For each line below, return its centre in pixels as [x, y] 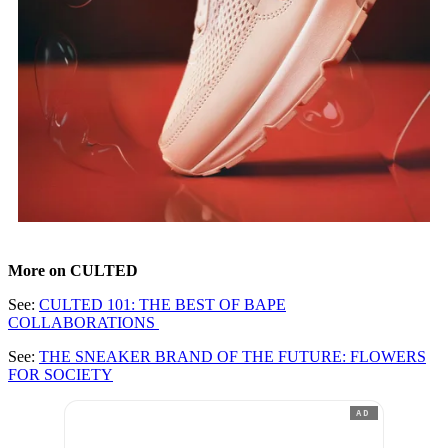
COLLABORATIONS [83, 322]
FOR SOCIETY [60, 374]
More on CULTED [73, 270]
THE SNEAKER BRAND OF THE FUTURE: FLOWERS [232, 356]
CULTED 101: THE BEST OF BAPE [162, 304]
